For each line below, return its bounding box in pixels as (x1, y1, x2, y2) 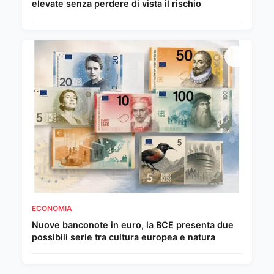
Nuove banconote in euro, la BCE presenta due (32, 219, 234, 230)
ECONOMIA (32, 203, 72, 213)
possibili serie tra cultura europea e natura (32, 231, 215, 242)
